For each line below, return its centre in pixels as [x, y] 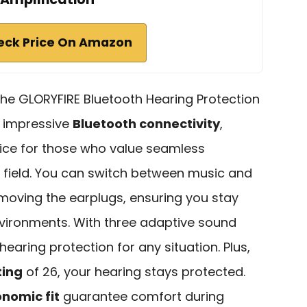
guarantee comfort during [142, 296]
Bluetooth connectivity [146, 123]
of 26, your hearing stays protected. [134, 271]
